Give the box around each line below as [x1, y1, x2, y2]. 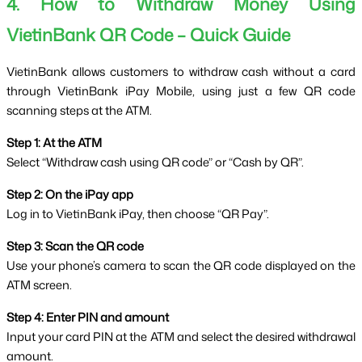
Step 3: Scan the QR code [6, 238, 144, 255]
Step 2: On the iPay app [6, 186, 133, 204]
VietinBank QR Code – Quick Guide [6, 23, 290, 48]
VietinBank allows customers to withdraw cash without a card [6, 63, 356, 81]
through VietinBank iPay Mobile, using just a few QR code [6, 82, 356, 100]
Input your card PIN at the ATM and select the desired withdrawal [6, 328, 356, 346]
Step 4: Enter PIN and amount [6, 309, 169, 326]
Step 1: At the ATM [6, 134, 102, 152]
